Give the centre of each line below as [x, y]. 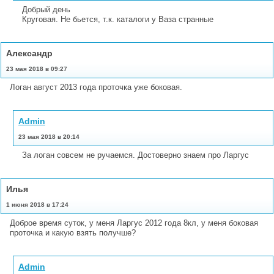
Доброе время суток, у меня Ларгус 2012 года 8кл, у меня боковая [134, 223]
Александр [29, 53]
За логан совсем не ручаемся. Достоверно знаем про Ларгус [135, 155]
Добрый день [46, 9]
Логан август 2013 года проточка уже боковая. [96, 87]
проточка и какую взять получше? [73, 232]
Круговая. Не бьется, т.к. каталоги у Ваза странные [118, 19]
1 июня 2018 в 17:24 [37, 204]
